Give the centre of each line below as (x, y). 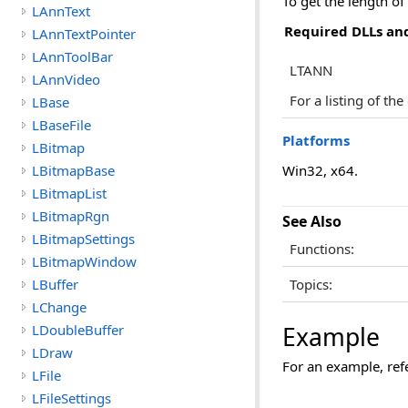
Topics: (311, 285)
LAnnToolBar (72, 56)
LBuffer (55, 284)
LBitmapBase (73, 170)
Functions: (322, 249)
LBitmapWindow (84, 261)
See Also (312, 222)
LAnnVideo (66, 79)
